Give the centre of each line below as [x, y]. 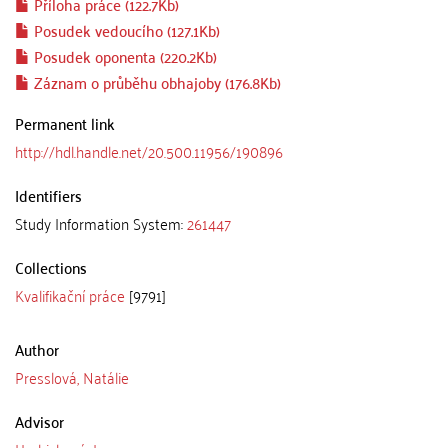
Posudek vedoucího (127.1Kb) [125, 30]
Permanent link [65, 123]
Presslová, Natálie [72, 377]
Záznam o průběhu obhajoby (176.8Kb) [155, 82]
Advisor [39, 421]
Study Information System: [101, 223]
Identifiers [48, 195]
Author [37, 349]
